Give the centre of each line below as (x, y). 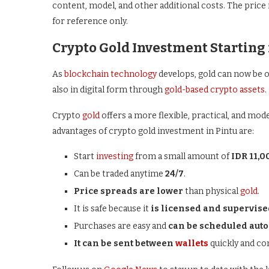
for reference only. (90, 21)
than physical (213, 191)
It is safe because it (112, 209)
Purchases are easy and (121, 226)
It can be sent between (125, 243)
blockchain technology (110, 74)
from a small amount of (182, 156)
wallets (192, 243)
